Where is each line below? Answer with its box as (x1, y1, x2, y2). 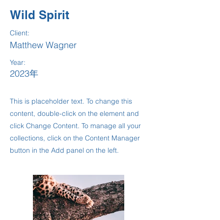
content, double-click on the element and (10, 109, 139, 118)
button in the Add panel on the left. (10, 146, 119, 155)
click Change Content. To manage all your (10, 121, 141, 130)
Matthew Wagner (10, 39, 77, 51)
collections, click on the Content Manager (10, 134, 140, 142)
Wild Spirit (10, 8, 69, 22)
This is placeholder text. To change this (10, 97, 132, 106)
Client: (10, 28, 29, 37)
